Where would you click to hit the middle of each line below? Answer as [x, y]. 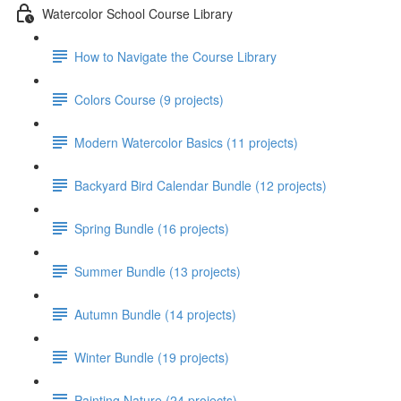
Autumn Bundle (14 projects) [155, 314]
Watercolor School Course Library [137, 13]
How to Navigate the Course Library [175, 56]
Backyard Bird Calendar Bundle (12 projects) [200, 185]
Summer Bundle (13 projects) [158, 271]
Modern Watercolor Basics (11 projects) [186, 142]
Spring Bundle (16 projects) [152, 228]
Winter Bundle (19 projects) [152, 357]
